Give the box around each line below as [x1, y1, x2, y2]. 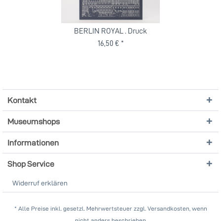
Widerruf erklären [12, 178, 68, 187]
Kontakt [7, 95, 37, 105]
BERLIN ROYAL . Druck [74, 26, 147, 36]
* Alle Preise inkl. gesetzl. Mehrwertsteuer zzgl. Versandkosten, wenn [14, 205, 207, 213]
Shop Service [7, 158, 54, 169]
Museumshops [7, 116, 60, 126]
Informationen [7, 137, 59, 147]
